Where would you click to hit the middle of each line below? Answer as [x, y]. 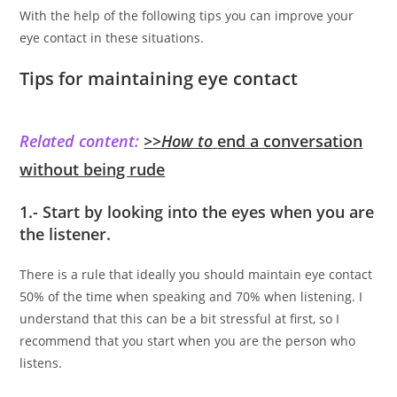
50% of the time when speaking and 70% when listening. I [191, 296]
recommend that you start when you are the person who [188, 340]
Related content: [82, 140]
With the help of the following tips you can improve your [187, 15]
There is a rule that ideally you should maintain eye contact [196, 274]
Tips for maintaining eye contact [159, 78]
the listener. [66, 234]
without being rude [93, 169]
